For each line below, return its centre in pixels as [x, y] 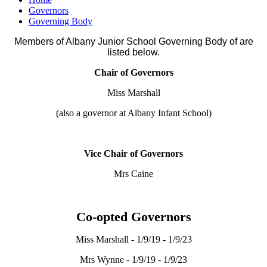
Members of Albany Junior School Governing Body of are [133, 42]
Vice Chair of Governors [133, 154]
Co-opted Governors [133, 217]
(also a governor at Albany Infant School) [133, 113]
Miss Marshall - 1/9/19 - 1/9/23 [133, 240]
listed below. [133, 52]
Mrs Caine [133, 174]
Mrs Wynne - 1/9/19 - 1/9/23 [133, 260]
